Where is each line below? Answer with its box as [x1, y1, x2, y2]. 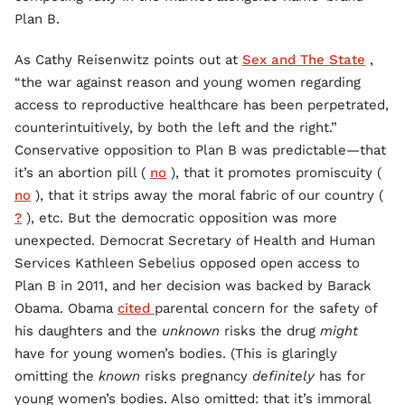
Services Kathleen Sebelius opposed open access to [14, 254, 360, 271]
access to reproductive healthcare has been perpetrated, [14, 96, 389, 113]
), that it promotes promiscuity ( [166, 164, 381, 181]
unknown [162, 322, 220, 339]
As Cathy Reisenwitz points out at [14, 51, 242, 68]
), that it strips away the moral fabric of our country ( [31, 186, 383, 203]
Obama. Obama [14, 299, 118, 316]
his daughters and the [14, 322, 162, 339]
